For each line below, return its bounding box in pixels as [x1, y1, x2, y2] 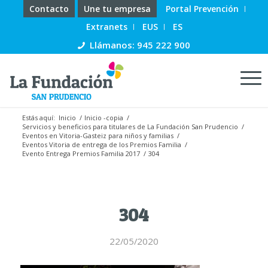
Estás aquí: [22, 113, 55, 122]
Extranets [86, 21, 127, 32]
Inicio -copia [84, 113, 123, 122]
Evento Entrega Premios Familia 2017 [22, 149, 140, 158]
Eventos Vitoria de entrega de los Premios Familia [22, 140, 181, 149]
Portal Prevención [165, 3, 239, 14]
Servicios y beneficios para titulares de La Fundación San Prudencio [22, 122, 238, 131]
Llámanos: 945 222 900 [89, 39, 190, 51]
